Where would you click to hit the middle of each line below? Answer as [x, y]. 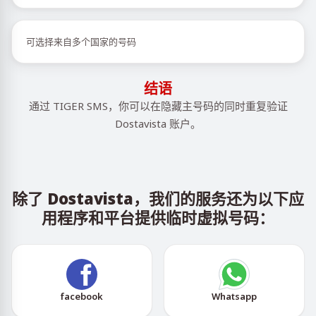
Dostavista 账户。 [158, 123]
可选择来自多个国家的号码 [81, 42]
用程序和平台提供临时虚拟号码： [158, 217]
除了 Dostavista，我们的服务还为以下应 [158, 198]
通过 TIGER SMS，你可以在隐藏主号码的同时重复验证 [158, 106]
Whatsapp [234, 296]
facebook [82, 296]
